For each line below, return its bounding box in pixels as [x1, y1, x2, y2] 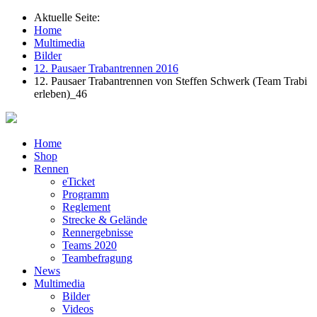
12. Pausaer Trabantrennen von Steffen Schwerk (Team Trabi [34, 75, 307, 87]
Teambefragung [62, 252, 132, 264]
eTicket [62, 175, 95, 188]
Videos [62, 303, 93, 315]
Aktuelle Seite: [34, 11, 105, 23]
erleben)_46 [34, 88, 87, 100]
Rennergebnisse [62, 226, 133, 238]
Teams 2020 [62, 239, 117, 251]
